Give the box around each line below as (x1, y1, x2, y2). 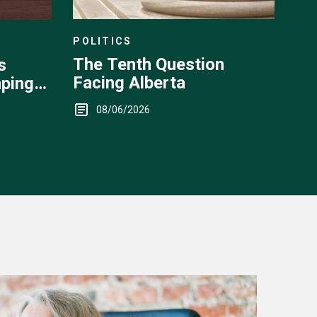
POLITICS (73, 35, 132, 47)
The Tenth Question (73, 54, 225, 75)
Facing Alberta (73, 73, 186, 93)
